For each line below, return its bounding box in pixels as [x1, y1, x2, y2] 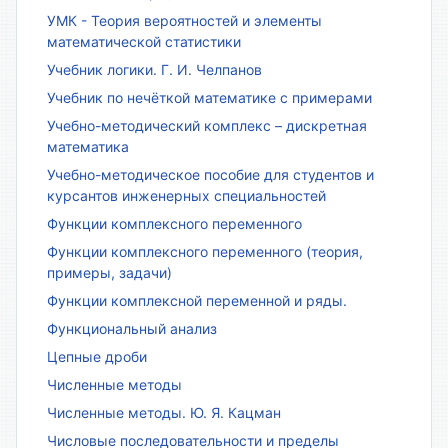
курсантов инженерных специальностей [47, 187, 326, 205]
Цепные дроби [47, 348, 147, 366]
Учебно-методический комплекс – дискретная [47, 117, 367, 135]
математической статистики [47, 33, 241, 51]
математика [47, 138, 129, 156]
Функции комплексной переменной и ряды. [47, 292, 347, 310]
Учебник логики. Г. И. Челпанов [47, 61, 262, 79]
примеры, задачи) [47, 264, 172, 282]
